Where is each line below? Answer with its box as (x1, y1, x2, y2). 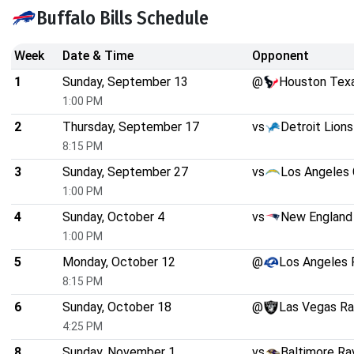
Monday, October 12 (62, 254, 175, 270)
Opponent (252, 48, 309, 64)
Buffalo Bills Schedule (36, 7, 209, 30)
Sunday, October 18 (62, 299, 171, 315)
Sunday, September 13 (62, 74, 188, 90)
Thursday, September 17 (62, 119, 199, 135)
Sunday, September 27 (62, 164, 188, 180)
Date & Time (62, 48, 134, 64)
